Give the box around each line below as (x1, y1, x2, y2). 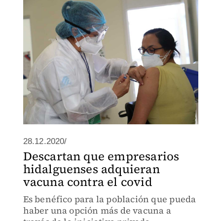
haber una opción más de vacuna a (23, 204, 171, 217)
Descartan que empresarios (23, 148, 180, 164)
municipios (23, 9, 72, 22)
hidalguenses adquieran (23, 161, 160, 177)
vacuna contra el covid (23, 174, 152, 190)
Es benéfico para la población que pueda (23, 193, 196, 205)
